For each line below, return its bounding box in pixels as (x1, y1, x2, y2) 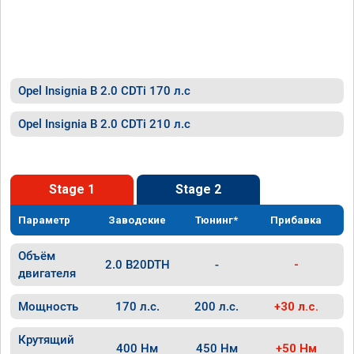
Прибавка (270, 214, 322, 226)
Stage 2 (175, 182, 221, 197)
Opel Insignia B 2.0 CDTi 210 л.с (18, 117, 190, 131)
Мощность (18, 299, 78, 314)
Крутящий (18, 333, 74, 347)
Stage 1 (49, 182, 95, 197)
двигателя (18, 266, 76, 281)
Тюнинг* (195, 214, 239, 226)
